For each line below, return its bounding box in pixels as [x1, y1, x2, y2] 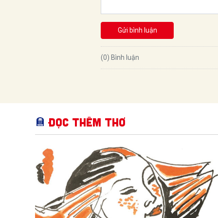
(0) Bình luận [101, 54, 139, 62]
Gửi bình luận [117, 26, 157, 34]
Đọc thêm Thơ [49, 115, 126, 129]
